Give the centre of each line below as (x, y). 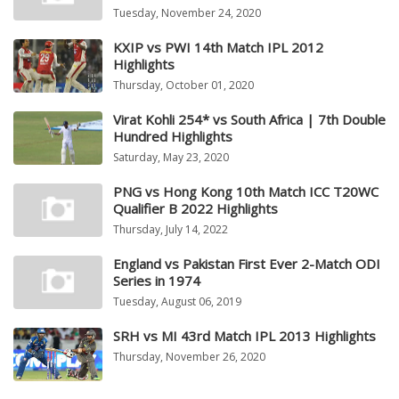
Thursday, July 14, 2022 (171, 230)
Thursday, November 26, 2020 (189, 357)
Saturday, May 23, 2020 (171, 158)
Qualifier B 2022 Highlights (195, 209)
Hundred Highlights (173, 137)
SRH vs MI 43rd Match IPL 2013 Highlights (244, 336)
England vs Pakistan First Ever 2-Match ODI (247, 264)
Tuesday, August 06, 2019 (177, 302)
